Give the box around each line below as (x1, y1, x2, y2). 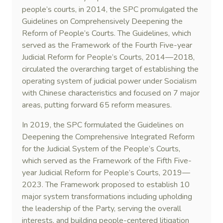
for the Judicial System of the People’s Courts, (22, 143, 180, 154)
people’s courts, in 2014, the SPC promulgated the (22, 4, 198, 15)
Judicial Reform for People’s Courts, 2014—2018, (22, 52, 195, 63)
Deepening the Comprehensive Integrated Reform (22, 131, 195, 142)
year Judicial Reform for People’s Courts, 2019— (22, 167, 190, 178)
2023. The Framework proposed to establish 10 (22, 179, 190, 190)
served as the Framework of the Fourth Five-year (22, 40, 192, 51)
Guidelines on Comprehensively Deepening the (22, 16, 183, 27)
